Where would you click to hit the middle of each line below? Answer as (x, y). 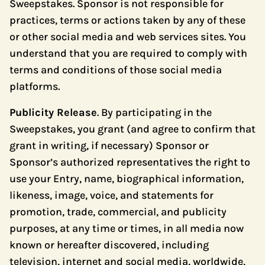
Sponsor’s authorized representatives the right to (130, 162)
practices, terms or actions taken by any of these (127, 20)
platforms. (35, 86)
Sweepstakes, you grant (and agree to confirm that (132, 129)
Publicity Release (53, 112)
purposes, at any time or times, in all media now (127, 228)
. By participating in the (154, 112)
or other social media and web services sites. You (128, 37)
